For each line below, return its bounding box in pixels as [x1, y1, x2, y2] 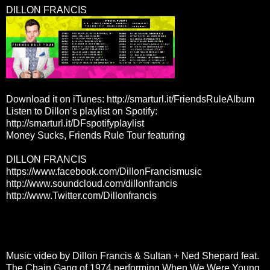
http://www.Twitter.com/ [6, 190, 103, 201]
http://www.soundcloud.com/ [6, 178, 125, 189]
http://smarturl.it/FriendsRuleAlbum [107, 93, 254, 104]
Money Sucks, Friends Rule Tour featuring [6, 130, 185, 140]
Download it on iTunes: [6, 93, 107, 104]
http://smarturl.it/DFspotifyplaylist [6, 118, 144, 128]
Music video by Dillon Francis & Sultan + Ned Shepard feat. [6, 250, 259, 261]
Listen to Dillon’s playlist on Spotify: [6, 105, 157, 116]
